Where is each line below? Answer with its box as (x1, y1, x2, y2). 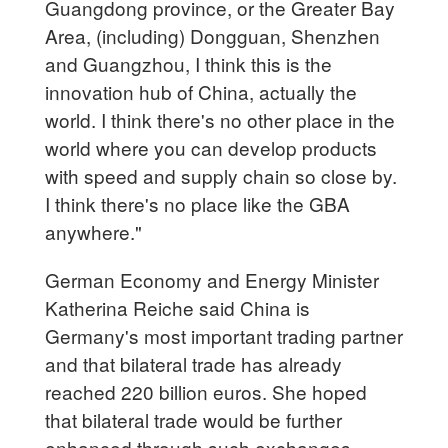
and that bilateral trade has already (45, 349, 343, 377)
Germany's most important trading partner (45, 321, 404, 349)
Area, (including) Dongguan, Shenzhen (45, 21, 381, 49)
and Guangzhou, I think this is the (45, 49, 333, 77)
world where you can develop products (45, 133, 378, 161)
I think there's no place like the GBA (45, 189, 351, 217)
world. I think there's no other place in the (45, 105, 396, 133)
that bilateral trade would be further (45, 405, 343, 433)
